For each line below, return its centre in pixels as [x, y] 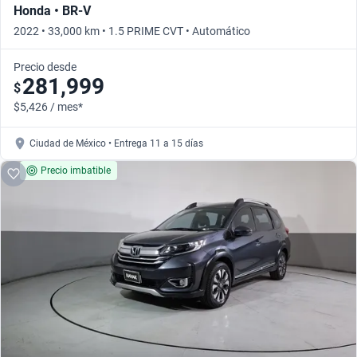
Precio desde [45, 67]
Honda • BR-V [52, 10]
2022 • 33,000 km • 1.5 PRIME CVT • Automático [132, 31]
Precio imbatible [76, 170]
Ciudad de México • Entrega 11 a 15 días [116, 143]
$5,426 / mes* [48, 106]
